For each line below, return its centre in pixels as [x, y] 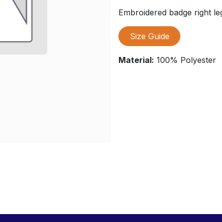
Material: [136, 60]
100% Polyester [185, 60]
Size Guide [149, 36]
